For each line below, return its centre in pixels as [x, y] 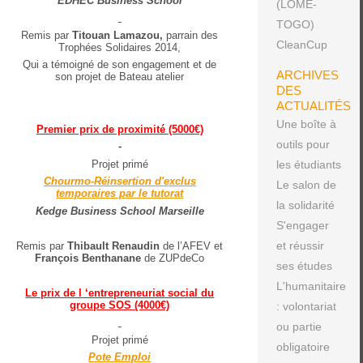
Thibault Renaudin [112, 246]
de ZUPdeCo [175, 258]
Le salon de [306, 185]
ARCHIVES [307, 75]
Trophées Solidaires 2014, [120, 47]
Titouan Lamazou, [118, 35]
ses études [304, 266]
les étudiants [308, 164]
